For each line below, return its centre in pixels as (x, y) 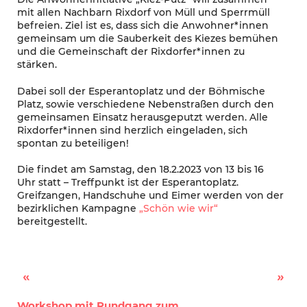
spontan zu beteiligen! (73, 143)
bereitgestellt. (52, 222)
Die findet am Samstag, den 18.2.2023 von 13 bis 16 (140, 170)
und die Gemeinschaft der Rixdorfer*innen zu (131, 52)
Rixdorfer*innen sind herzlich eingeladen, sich (133, 130)
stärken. (38, 65)
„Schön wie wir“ (179, 209)
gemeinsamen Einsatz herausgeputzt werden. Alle (143, 117)
